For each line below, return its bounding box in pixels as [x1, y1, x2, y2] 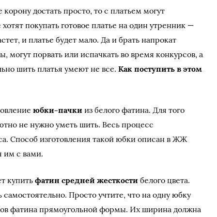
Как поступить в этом [118, 64, 202, 74]
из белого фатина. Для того [82, 105, 185, 115]
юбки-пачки [33, 105, 83, 115]
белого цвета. [138, 175, 190, 185]
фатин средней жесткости [35, 175, 139, 185]
